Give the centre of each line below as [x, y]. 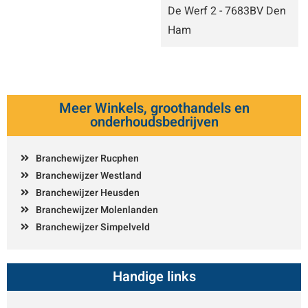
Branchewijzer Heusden [88, 192]
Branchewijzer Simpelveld [93, 227]
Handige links [154, 276]
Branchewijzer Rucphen [87, 158]
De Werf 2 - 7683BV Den [227, 11]
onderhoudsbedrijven [154, 122]
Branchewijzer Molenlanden [97, 210]
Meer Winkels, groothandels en [154, 108]
